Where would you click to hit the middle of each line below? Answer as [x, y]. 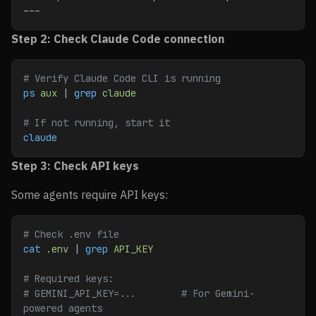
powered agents [63, 308]
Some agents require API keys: [90, 195]
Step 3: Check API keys [75, 166]
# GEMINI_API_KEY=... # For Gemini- [139, 293]
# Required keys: [68, 279]
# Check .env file [71, 234]
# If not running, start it [97, 123]
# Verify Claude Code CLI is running [122, 78]
